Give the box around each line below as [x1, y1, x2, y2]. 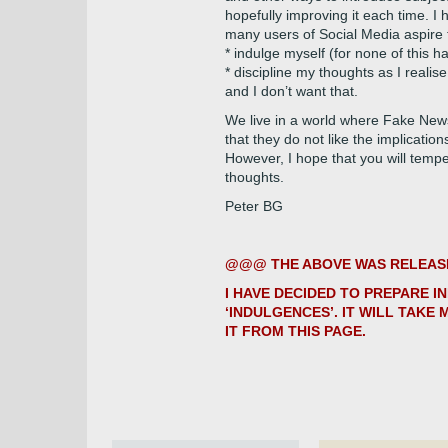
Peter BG [225, 198, 283, 214]
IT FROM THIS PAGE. [225, 323, 366, 339]
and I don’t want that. [225, 83, 358, 99]
